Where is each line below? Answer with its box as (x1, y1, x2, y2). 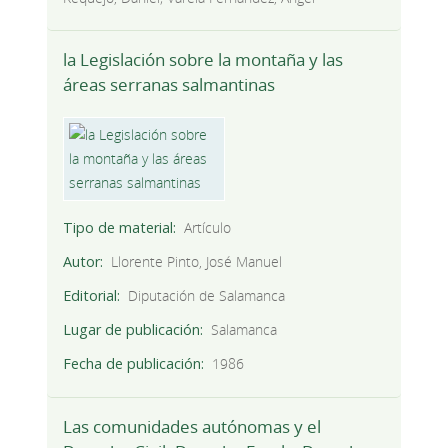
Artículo (184, 218, 232, 238)
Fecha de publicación (62, 354, 201, 374)
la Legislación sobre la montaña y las (62, 48, 343, 72)
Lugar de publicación (62, 320, 200, 340)
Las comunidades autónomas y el (62, 415, 321, 439)
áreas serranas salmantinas (62, 73, 275, 97)
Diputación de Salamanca (128, 286, 286, 306)
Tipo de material (62, 218, 173, 238)
